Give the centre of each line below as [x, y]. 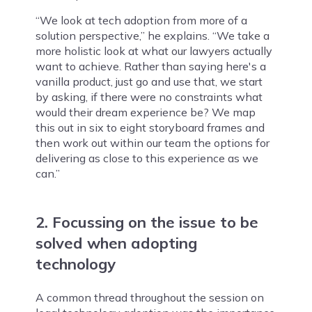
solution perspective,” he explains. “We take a [152, 35]
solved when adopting [116, 243]
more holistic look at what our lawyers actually [154, 50]
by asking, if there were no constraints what [149, 96]
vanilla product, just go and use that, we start [149, 81]
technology [75, 264]
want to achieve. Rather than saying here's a [150, 66]
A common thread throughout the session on [149, 297]
